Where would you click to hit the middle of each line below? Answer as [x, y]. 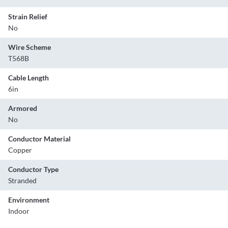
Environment [29, 199]
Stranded [22, 180]
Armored [23, 108]
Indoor [19, 211]
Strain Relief [28, 16]
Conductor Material [39, 138]
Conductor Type [33, 169]
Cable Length [28, 77]
